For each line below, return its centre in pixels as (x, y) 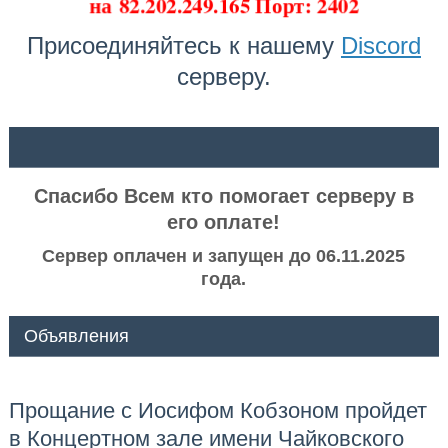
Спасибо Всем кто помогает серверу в (223, 196)
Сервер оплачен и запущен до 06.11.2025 (224, 256)
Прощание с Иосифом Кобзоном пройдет (217, 411)
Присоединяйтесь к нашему (183, 46)
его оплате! (224, 222)
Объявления (76, 336)
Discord (380, 46)
